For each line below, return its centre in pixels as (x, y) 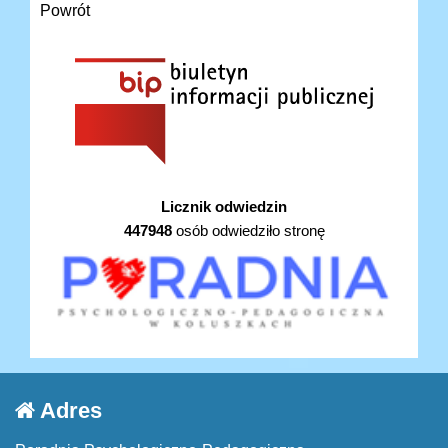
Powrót (65, 11)
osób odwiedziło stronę (248, 230)
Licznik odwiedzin (224, 206)
